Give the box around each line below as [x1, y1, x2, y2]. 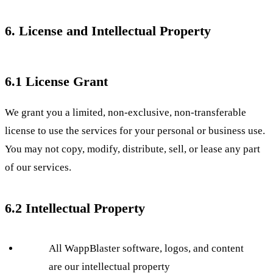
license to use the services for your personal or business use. [5, 125, 265, 137]
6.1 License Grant [5, 74, 108, 90]
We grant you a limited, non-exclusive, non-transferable [5, 107, 246, 119]
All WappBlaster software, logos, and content [49, 243, 244, 255]
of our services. [5, 161, 71, 174]
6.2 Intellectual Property [5, 200, 145, 216]
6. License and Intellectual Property [5, 23, 211, 39]
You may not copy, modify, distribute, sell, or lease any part [5, 143, 260, 155]
